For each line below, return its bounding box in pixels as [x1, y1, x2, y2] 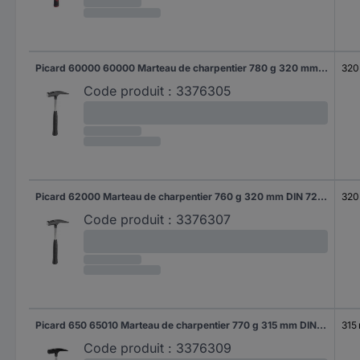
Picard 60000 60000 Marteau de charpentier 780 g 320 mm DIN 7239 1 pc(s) [318, 61, 328, 74]
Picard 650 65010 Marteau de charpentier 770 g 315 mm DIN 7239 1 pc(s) [317, 318, 326, 331]
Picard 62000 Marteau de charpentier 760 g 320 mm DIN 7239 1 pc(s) [317, 190, 327, 202]
